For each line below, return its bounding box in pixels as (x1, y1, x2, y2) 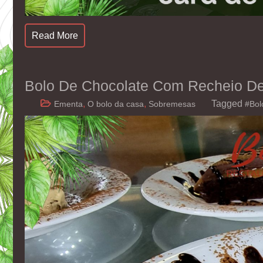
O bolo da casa (87, 99, 144, 109)
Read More (32, 30, 78, 41)
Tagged (211, 98, 245, 109)
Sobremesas (149, 99, 195, 109)
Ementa (54, 99, 83, 109)
